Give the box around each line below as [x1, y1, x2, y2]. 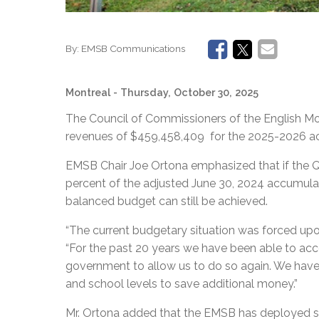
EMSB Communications [81, 43, 185, 55]
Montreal [66, 85, 110, 98]
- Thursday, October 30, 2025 [113, 85, 258, 98]
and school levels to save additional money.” [66, 276, 298, 291]
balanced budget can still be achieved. [66, 194, 268, 208]
